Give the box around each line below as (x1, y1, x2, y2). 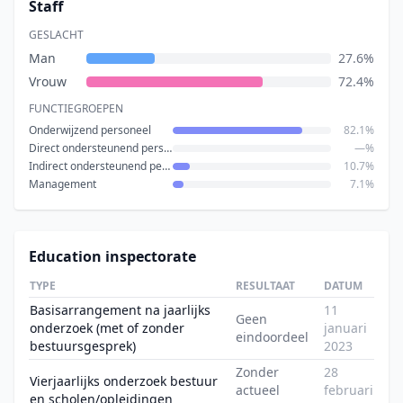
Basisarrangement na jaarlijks (30, 301, 210, 318)
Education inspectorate (29, 246, 196, 266)
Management (29, 176, 96, 192)
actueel (236, 381, 280, 399)
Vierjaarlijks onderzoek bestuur (30, 372, 218, 390)
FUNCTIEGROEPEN (29, 101, 123, 116)
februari (324, 381, 373, 399)
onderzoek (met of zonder (30, 319, 184, 336)
